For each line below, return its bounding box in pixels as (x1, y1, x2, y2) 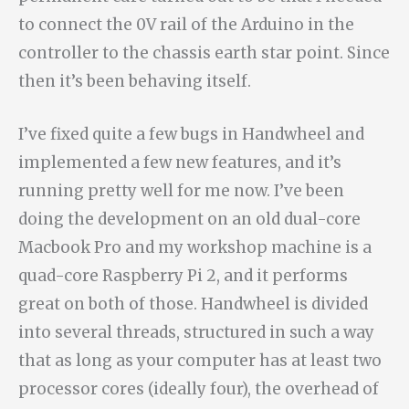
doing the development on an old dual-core (18, 209, 361, 230)
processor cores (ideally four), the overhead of (18, 379, 379, 400)
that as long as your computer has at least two (18, 351, 382, 372)
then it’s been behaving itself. (18, 71, 251, 92)
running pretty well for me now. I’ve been (18, 181, 344, 202)
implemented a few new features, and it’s (18, 152, 341, 173)
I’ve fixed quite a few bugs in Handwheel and (18, 124, 364, 145)
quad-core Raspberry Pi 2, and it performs (18, 266, 348, 287)
